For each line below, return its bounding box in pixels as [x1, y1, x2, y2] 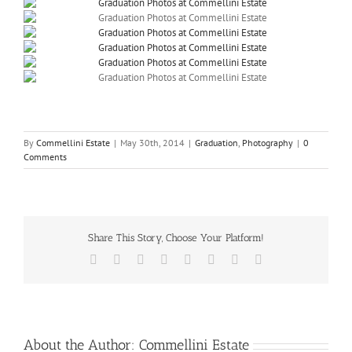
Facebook [97, 252, 145, 266]
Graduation [195, 137, 238, 149]
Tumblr [191, 252, 227, 266]
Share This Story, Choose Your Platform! [88, 231, 264, 244]
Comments [24, 151, 67, 163]
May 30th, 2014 [120, 137, 185, 149]
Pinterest [214, 252, 257, 266]
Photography [242, 137, 293, 149]
